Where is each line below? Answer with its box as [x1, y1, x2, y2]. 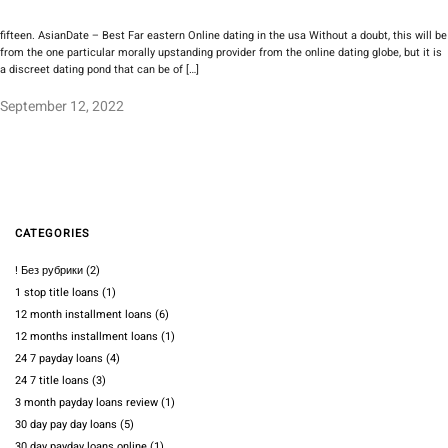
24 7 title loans [15, 372, 89, 390]
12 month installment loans [15, 306, 152, 324]
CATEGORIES [15, 225, 90, 243]
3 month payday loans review [15, 394, 158, 412]
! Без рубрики [15, 262, 83, 280]
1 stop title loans [15, 284, 99, 302]
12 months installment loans [15, 328, 158, 346]
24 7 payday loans [15, 350, 103, 368]
